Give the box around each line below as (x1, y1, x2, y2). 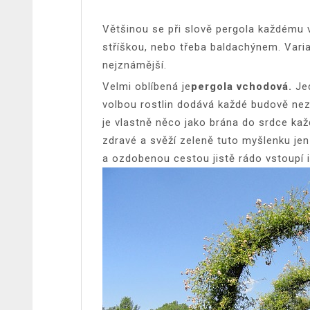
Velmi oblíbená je (102, 80, 191, 93)
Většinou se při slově (102, 22, 216, 35)
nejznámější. (102, 58, 167, 71)
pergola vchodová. (191, 80, 295, 93)
